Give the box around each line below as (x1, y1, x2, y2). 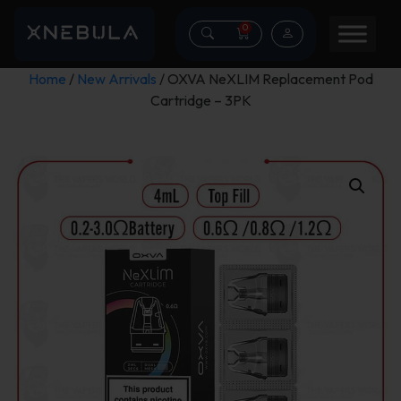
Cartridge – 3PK (149, 91, 252, 109)
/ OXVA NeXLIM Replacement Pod (156, 70, 373, 88)
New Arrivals (76, 70, 157, 88)
